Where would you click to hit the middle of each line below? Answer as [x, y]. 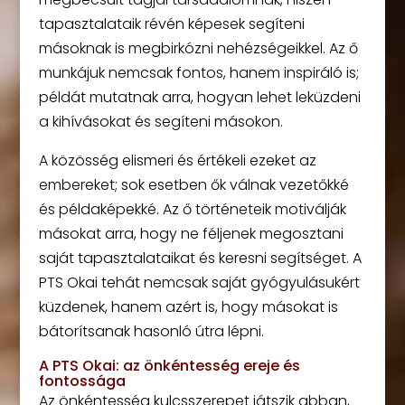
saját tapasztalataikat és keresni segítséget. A [200, 258]
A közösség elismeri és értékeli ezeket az [177, 160]
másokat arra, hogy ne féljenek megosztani [191, 233]
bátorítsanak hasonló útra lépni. [151, 331]
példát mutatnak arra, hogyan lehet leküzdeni [199, 97]
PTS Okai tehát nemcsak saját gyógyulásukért [199, 282]
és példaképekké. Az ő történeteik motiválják [192, 209]
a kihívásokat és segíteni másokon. [160, 121]
